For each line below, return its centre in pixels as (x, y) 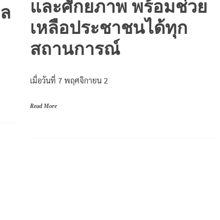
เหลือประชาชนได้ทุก (109, 28)
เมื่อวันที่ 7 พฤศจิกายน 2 (69, 81)
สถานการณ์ (75, 49)
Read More (43, 106)
